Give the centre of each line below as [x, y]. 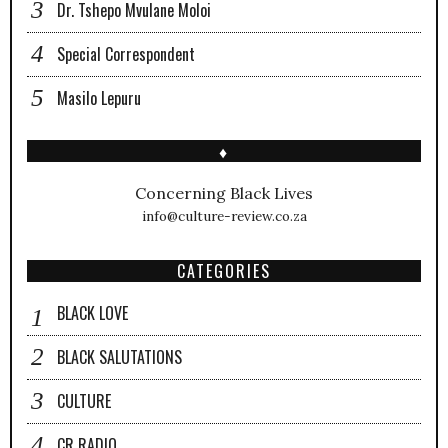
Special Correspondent [126, 53]
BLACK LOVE [92, 312]
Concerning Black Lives [224, 192]
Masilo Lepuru [99, 97]
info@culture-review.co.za [224, 215]
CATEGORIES [224, 270]
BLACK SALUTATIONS [119, 356]
